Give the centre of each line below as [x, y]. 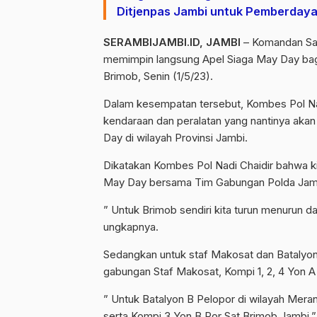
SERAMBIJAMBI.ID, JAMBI [172, 42]
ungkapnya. [131, 227]
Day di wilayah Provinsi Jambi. [175, 138]
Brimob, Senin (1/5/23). [158, 76]
